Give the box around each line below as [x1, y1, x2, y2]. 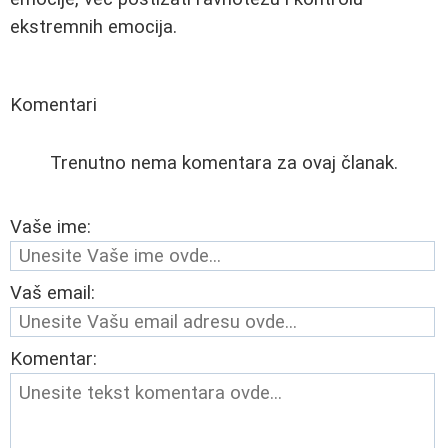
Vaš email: [10, 281, 95, 304]
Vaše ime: [10, 215, 91, 238]
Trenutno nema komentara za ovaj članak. [50, 151, 398, 174]
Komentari [10, 93, 97, 116]
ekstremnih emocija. [10, 15, 177, 38]
